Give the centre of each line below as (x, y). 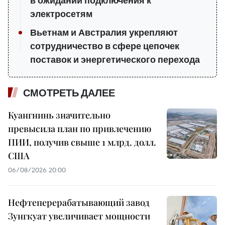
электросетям (61, 14)
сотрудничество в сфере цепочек (105, 46)
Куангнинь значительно (59, 115)
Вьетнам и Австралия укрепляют (104, 33)
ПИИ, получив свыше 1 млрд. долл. (82, 142)
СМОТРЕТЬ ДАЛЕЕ (69, 93)
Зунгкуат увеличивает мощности (79, 216)
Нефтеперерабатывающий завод (79, 203)
